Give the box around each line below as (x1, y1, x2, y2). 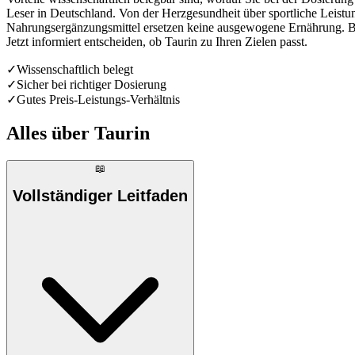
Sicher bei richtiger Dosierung (17, 77, 166, 91)
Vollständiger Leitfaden (13, 187, 188, 205)
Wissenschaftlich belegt (17, 62, 133, 76)
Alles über (6, 122, 94, 143)
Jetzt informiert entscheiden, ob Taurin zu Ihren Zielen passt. (6, 34, 307, 48)
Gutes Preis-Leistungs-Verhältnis (17, 92, 180, 106)
